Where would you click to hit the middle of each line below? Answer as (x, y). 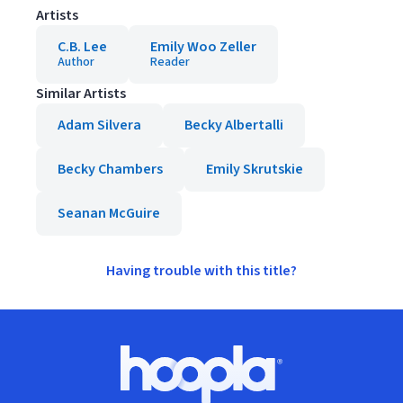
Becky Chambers (110, 169)
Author (76, 62)
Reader (170, 62)
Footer (42, 354)
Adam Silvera (99, 125)
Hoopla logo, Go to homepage (294, 383)
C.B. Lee (82, 47)
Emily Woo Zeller (203, 47)
